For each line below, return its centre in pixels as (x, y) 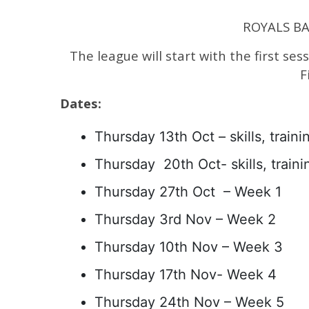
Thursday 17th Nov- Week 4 (186, 275)
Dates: (81, 103)
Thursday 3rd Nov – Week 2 (185, 219)
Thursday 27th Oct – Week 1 (188, 192)
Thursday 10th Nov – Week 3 (189, 247)
